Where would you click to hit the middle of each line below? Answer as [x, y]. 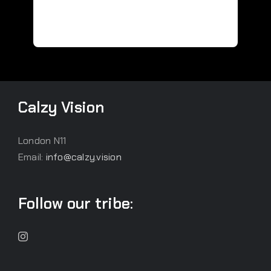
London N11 [42, 141]
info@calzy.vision [83, 157]
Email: [32, 157]
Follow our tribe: [76, 204]
